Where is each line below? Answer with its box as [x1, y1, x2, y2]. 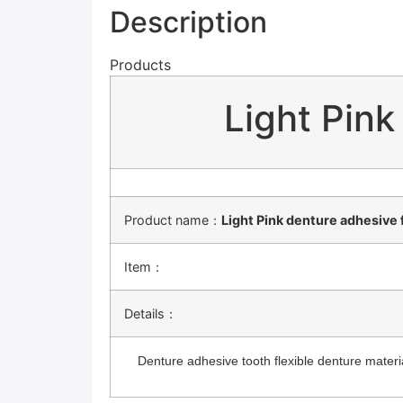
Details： [124, 306, 177, 322]
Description [110, 4, 267, 40]
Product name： [124, 212, 221, 228]
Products [110, 56, 171, 75]
